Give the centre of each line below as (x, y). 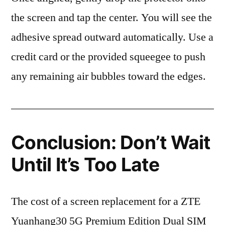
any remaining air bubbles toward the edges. (108, 76)
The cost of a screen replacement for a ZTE (106, 201)
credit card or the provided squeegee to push (108, 57)
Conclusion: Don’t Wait (111, 142)
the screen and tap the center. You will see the (111, 18)
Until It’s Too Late (85, 164)
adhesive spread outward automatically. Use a (112, 37)
